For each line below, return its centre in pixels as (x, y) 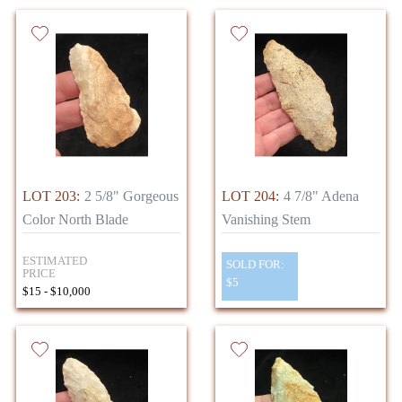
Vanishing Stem (266, 219)
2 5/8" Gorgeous (131, 196)
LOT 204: (250, 196)
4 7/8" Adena (321, 196)
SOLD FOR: (255, 265)
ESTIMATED (55, 260)
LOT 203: (51, 196)
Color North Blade (75, 219)
